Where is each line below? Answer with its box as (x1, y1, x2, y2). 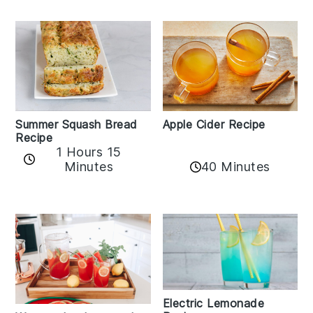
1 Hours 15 (55, 145, 122, 160)
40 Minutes (201, 159, 270, 175)
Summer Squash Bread (15, 117, 138, 132)
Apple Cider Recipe (162, 117, 265, 131)
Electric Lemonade (162, 296, 264, 310)
